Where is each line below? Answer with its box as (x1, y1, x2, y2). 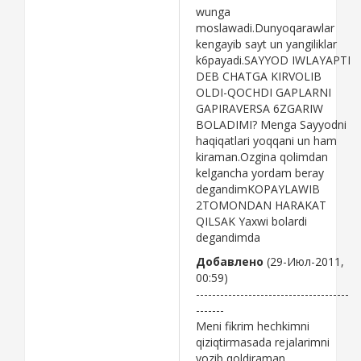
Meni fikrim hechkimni (196, 317, 309, 334)
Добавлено (196, 253, 263, 269)
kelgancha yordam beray (196, 164, 324, 180)
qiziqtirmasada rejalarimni (196, 334, 330, 350)
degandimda (196, 229, 260, 245)
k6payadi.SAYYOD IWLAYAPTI (196, 52, 351, 68)
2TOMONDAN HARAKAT (196, 197, 326, 213)
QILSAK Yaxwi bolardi (196, 213, 307, 229)
